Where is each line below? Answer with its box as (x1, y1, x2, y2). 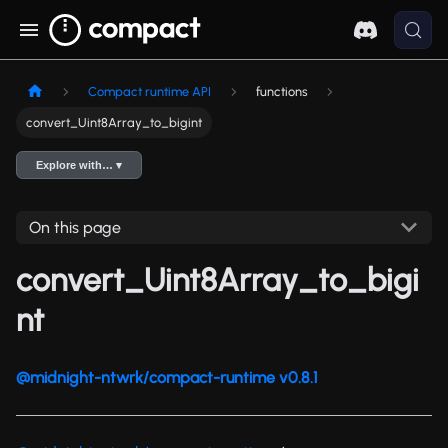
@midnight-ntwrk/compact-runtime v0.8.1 (16, 367, 318, 387)
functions (255, 84, 308, 100)
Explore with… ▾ (36, 159, 123, 172)
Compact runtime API (88, 84, 212, 100)
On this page (28, 217, 121, 237)
